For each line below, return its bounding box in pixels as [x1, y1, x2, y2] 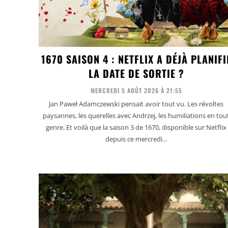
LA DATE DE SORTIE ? [88, 65, 184, 81]
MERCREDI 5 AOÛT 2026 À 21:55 [90, 85, 182, 95]
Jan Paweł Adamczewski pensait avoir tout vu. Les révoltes [49, 99, 224, 108]
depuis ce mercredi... [105, 134, 167, 144]
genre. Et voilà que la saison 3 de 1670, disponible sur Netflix [46, 122, 227, 132]
